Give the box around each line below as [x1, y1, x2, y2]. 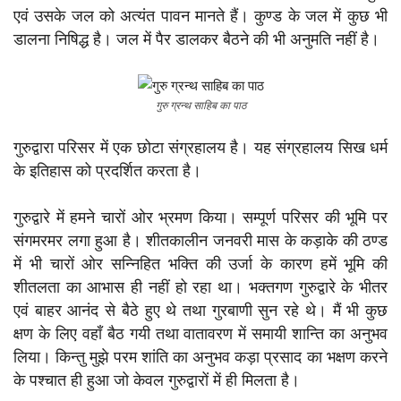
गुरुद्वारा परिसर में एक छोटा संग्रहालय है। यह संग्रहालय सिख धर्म [13, 138, 388, 158]
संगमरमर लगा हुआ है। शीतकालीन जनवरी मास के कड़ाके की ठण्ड [13, 231, 388, 251]
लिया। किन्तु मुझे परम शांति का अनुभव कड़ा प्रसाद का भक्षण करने [13, 347, 388, 367]
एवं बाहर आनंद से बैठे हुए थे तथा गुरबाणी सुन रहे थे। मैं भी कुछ [13, 301, 388, 320]
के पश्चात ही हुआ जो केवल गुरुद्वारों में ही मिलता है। [13, 371, 300, 390]
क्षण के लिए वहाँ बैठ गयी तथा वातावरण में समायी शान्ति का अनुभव [13, 324, 388, 344]
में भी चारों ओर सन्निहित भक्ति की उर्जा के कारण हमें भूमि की [13, 254, 388, 274]
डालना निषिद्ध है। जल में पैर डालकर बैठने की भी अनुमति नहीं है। [13, 30, 380, 49]
